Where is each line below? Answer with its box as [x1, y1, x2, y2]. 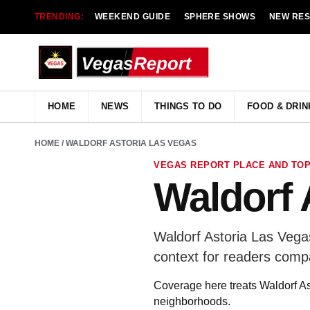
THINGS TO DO [154, 101, 222, 111]
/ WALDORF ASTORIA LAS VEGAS [60, 138, 197, 148]
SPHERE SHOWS [183, 12, 256, 21]
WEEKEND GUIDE [94, 12, 171, 21]
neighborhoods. [154, 295, 230, 307]
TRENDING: [35, 12, 84, 21]
